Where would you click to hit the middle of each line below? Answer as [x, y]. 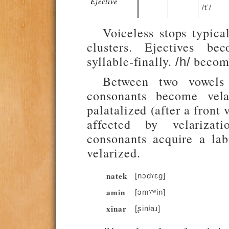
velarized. [114, 153]
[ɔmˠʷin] [150, 192]
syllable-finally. [131, 61]
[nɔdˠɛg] [150, 176]
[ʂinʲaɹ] [148, 209]
